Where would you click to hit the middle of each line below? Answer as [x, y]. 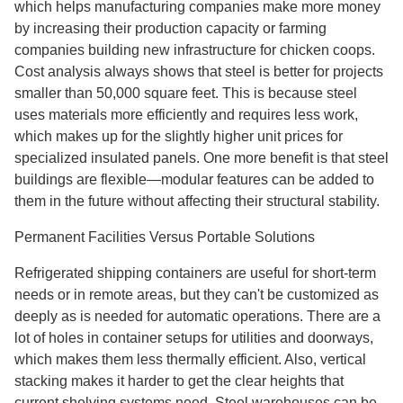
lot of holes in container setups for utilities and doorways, [194, 338]
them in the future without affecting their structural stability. [197, 201]
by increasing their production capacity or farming [170, 28]
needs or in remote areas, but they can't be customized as [197, 295]
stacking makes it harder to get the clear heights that [179, 381]
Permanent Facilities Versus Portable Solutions [165, 237]
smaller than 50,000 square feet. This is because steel [186, 93]
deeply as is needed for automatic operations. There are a [197, 316]
